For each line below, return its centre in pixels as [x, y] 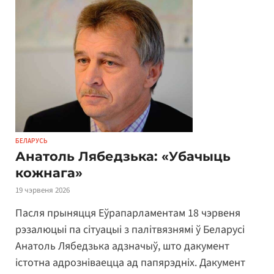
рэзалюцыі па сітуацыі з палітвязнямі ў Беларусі [130, 230]
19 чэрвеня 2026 [43, 190]
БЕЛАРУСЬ [31, 140]
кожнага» [49, 172]
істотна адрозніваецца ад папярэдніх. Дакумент [130, 263]
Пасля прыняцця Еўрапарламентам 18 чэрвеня [128, 213]
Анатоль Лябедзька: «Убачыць [123, 156]
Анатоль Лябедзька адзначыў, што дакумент [122, 246]
